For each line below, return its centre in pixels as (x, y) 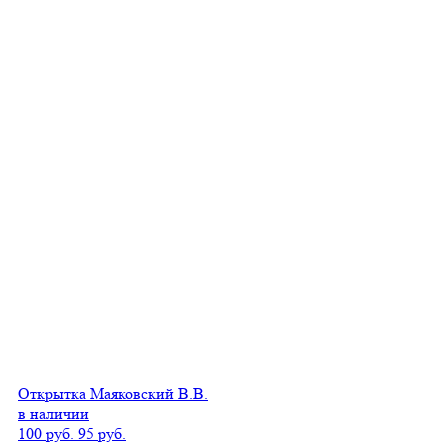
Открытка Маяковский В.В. (113, 393)
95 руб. (102, 433)
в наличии (53, 413)
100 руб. (46, 433)
